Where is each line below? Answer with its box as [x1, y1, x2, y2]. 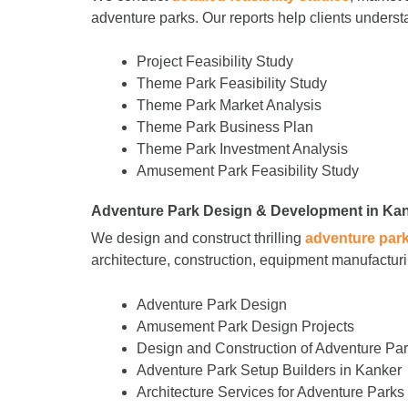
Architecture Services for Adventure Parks [137, 383, 404, 400]
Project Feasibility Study [137, 54, 293, 70]
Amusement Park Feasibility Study [137, 163, 359, 179]
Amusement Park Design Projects [137, 318, 354, 334]
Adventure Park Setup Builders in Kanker [137, 362, 402, 378]
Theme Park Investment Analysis [137, 141, 348, 158]
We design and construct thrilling [91, 230, 305, 247]
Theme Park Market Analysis [137, 97, 321, 114]
